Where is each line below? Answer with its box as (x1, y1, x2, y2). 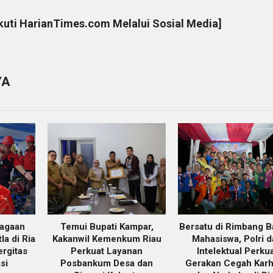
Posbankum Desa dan (60, 257, 153, 269)
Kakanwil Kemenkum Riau (52, 233, 161, 244)
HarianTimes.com (19, 16, 111, 30)
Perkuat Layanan (71, 245, 143, 257)
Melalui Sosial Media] (110, 16, 222, 30)
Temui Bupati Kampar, (60, 221, 154, 232)
